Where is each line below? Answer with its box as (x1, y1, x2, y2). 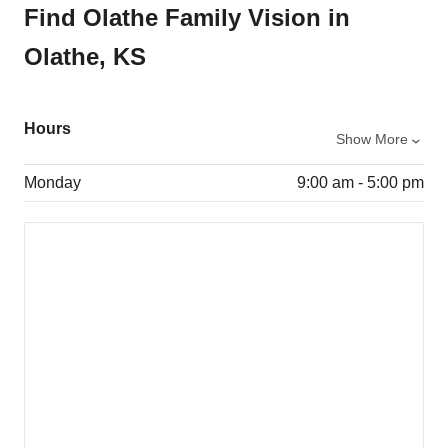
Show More (335, 131, 408, 148)
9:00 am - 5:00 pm (296, 174, 424, 192)
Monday (24, 174, 81, 192)
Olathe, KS (24, 43, 146, 71)
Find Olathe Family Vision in (24, 4, 350, 32)
